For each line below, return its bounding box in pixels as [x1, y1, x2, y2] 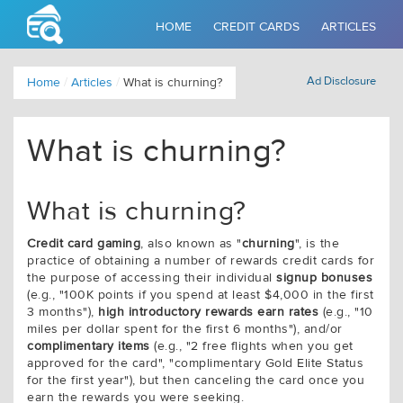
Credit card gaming [27, 237, 140, 250]
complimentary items [27, 340, 150, 353]
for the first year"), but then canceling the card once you [27, 374, 364, 387]
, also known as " [140, 237, 242, 250]
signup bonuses [276, 272, 372, 284]
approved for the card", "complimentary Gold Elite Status [27, 357, 363, 370]
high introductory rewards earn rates [98, 306, 318, 318]
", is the [294, 237, 339, 250]
